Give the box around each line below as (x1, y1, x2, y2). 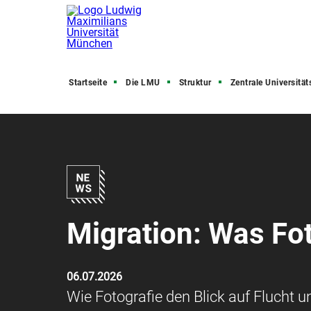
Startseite (69, 78, 107, 87)
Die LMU (126, 78, 160, 87)
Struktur (178, 78, 212, 87)
